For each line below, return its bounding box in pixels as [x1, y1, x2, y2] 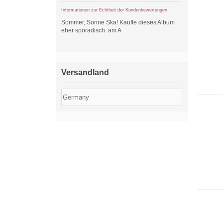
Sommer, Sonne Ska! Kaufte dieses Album [61, 19, 175, 26]
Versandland [61, 68, 109, 77]
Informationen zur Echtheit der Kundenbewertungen [61, 7, 167, 12]
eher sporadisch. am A [61, 27, 121, 34]
